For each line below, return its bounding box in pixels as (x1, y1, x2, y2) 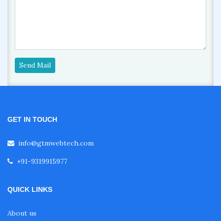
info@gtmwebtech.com (18, 138, 94, 147)
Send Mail (19, 60, 51, 70)
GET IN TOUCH (7, 115, 57, 123)
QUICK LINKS (7, 185, 52, 193)
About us (7, 208, 37, 218)
